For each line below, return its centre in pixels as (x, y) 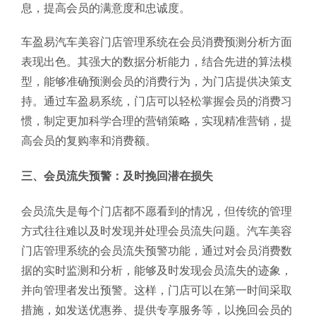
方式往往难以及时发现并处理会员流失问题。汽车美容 (157, 231)
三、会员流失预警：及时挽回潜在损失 (117, 176)
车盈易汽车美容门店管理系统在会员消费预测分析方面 (157, 42)
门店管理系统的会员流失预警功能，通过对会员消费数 (157, 251)
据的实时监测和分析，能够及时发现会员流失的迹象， (157, 271)
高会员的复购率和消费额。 (89, 141)
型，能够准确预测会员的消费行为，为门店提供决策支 (157, 81)
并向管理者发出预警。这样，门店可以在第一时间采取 (157, 290)
